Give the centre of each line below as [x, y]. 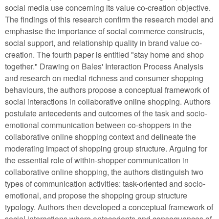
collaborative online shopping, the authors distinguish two [104, 172]
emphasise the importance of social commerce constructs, [105, 31]
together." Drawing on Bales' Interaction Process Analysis [104, 66]
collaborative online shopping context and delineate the [100, 136]
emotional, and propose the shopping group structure [96, 195]
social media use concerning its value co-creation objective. [108, 7]
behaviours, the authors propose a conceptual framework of [107, 89]
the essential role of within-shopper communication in [97, 160]
